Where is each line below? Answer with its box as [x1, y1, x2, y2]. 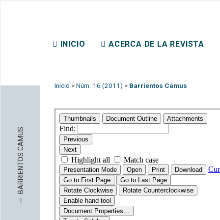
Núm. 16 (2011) [76, 82, 123, 90]
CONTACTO [60, 62, 108, 72]
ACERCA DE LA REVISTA [109, 39, 205, 49]
